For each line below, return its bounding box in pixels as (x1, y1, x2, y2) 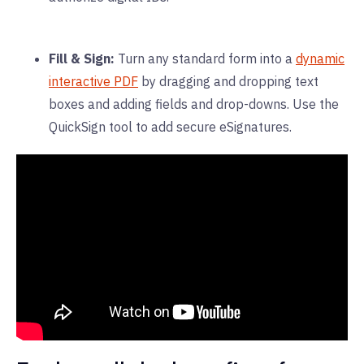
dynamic (296, 50, 344, 67)
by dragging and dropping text (141, 72, 318, 89)
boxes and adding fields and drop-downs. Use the (49, 95, 339, 112)
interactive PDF (49, 72, 138, 89)
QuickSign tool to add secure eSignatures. (49, 118, 292, 135)
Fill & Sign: (49, 50, 118, 67)
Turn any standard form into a (118, 50, 292, 67)
